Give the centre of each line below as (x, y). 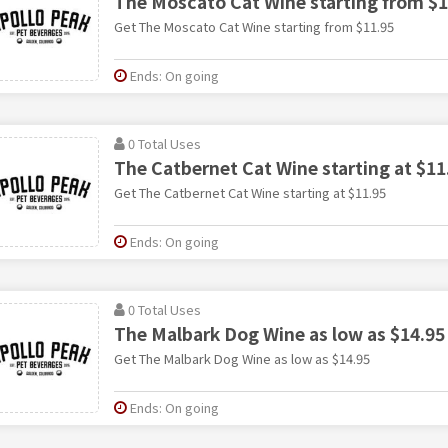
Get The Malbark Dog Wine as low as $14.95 (241, 358)
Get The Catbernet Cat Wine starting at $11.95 (249, 192)
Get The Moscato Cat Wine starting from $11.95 (253, 26)
